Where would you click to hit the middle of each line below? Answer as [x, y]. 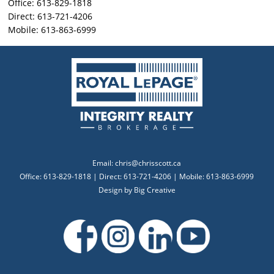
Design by [116, 190]
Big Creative [154, 190]
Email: [104, 163]
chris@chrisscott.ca [148, 163]
